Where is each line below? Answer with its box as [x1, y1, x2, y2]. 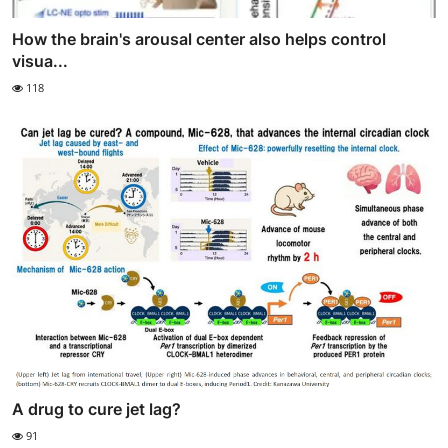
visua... [12, 51, 68, 72]
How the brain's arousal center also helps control [12, 29, 386, 50]
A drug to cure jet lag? [12, 399, 181, 420]
